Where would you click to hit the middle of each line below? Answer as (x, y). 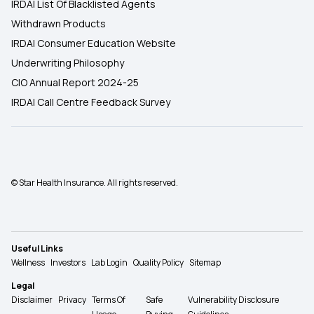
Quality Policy (158, 263)
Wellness (28, 263)
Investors (68, 263)
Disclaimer (32, 300)
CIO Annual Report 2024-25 (75, 82)
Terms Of (109, 300)
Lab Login (109, 263)
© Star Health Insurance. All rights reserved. (95, 183)
